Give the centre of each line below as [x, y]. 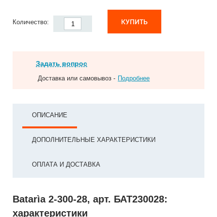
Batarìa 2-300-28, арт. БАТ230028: [90, 199]
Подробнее [134, 78]
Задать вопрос [62, 63]
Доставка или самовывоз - [77, 78]
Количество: [32, 22]
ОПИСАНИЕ [50, 115]
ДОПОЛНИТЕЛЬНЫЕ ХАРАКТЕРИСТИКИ [94, 140]
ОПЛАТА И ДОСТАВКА [66, 164]
